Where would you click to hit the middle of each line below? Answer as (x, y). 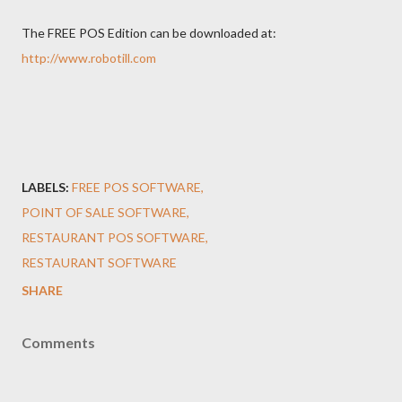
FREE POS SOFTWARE (136, 187)
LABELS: (45, 187)
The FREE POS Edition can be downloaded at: (149, 32)
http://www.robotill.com (89, 57)
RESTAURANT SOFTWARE (99, 262)
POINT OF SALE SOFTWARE (104, 212)
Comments (58, 342)
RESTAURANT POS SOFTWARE (114, 237)
